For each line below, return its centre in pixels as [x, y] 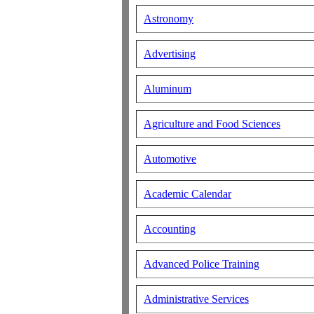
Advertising [170, 54]
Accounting [170, 229]
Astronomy [169, 19]
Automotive [170, 159]
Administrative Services [196, 299]
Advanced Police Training [202, 264]
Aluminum [168, 89]
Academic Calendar [187, 194]
